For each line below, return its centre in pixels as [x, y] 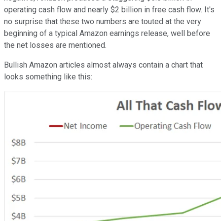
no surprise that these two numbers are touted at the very [103, 21]
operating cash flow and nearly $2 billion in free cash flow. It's [109, 9]
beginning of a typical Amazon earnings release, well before [107, 33]
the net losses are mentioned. [55, 45]
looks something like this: [48, 76]
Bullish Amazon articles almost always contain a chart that [103, 65]
